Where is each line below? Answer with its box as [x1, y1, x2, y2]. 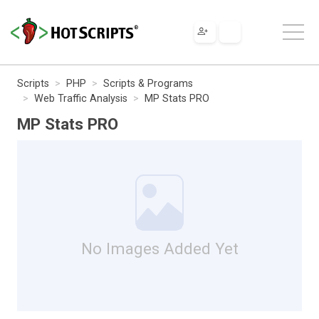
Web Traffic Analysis [34, 92, 127, 105]
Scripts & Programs [103, 77, 193, 90]
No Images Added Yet [80, 239, 239, 258]
